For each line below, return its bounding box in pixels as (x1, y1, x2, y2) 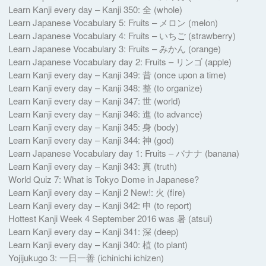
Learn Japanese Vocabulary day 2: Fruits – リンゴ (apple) (8, 55, 232, 68)
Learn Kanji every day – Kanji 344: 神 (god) (8, 133, 174, 146)
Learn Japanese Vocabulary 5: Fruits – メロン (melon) (8, 15, 218, 28)
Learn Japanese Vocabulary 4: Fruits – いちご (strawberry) (8, 28, 236, 42)
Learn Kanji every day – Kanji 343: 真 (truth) (8, 159, 177, 172)
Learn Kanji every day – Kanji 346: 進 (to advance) (8, 107, 202, 120)
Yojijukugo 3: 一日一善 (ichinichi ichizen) (8, 251, 164, 264)
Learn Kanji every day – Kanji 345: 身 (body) (8, 120, 179, 133)
